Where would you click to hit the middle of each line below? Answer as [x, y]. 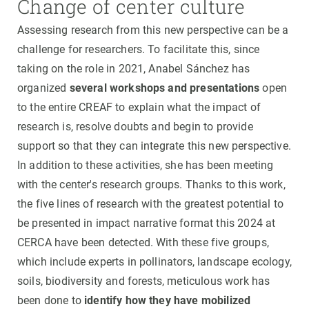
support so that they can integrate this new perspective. [154, 146]
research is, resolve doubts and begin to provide [135, 126]
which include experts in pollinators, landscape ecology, [154, 261]
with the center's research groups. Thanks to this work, [151, 184]
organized [43, 88]
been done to [51, 300]
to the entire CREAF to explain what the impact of [139, 107]
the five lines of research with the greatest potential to [151, 203]
